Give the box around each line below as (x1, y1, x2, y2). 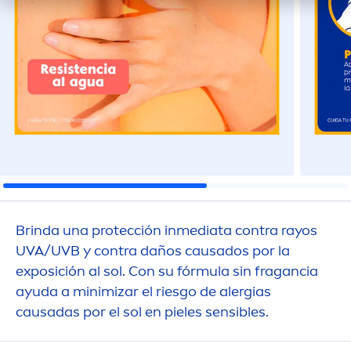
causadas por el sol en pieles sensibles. (16, 303, 269, 320)
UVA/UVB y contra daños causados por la (16, 242, 290, 259)
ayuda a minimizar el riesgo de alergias (16, 283, 271, 300)
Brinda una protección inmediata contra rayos (16, 222, 317, 239)
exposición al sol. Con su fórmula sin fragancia (16, 262, 318, 280)
